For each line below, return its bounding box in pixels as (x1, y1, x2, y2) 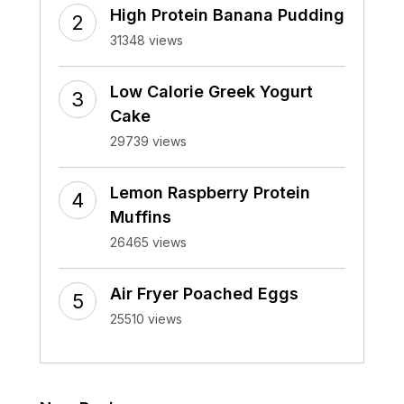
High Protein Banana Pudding (110, 5, 344, 24)
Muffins (110, 207, 171, 226)
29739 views (110, 133, 187, 149)
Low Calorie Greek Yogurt (110, 81, 313, 101)
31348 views (110, 32, 183, 48)
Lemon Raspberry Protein (110, 182, 310, 202)
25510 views (110, 310, 182, 326)
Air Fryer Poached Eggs (110, 283, 298, 303)
